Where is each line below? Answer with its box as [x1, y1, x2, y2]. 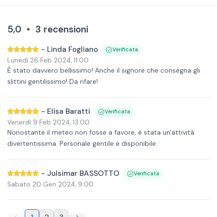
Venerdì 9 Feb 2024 [7, 118, 70, 126]
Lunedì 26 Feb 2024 [7, 56, 71, 64]
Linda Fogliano [47, 45, 98, 54]
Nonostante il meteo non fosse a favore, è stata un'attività [7, 128, 194, 137]
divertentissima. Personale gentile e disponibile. [7, 139, 157, 148]
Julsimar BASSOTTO [47, 169, 119, 178]
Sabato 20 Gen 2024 [7, 180, 75, 188]
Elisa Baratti [47, 107, 90, 116]
